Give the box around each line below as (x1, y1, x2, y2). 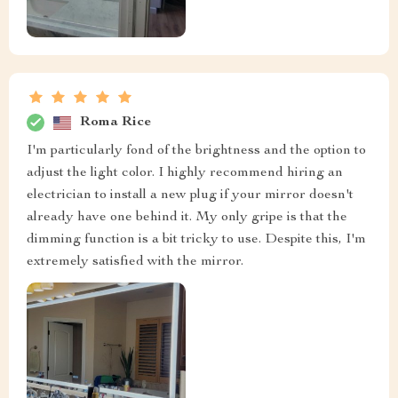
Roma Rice (80, 115, 151, 130)
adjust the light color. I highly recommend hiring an (27, 166, 343, 181)
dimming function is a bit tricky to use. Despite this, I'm (27, 233, 366, 248)
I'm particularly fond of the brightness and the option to (27, 144, 366, 159)
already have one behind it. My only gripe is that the (27, 211, 347, 226)
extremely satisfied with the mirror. (27, 255, 243, 270)
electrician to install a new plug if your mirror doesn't (27, 188, 354, 203)
